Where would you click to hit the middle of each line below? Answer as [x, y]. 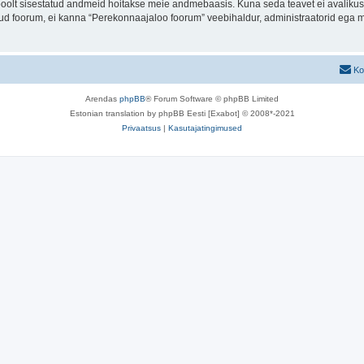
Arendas [102, 98]
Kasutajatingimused [205, 128]
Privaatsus [141, 128]
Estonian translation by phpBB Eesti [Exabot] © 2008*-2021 [182, 113]
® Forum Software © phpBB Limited [212, 98]
